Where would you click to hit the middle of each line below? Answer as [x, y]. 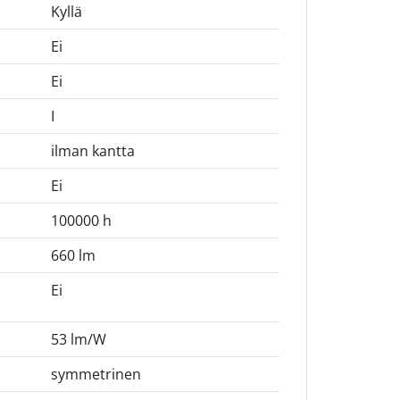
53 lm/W [78, 340]
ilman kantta [92, 151]
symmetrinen [96, 375]
